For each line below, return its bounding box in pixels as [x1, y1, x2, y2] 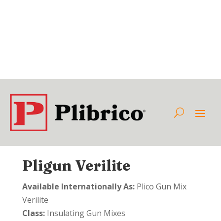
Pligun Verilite [22, 156, 130, 175]
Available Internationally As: [22, 181, 135, 192]
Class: [22, 208, 45, 219]
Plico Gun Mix [134, 181, 186, 192]
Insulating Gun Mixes [44, 208, 125, 219]
